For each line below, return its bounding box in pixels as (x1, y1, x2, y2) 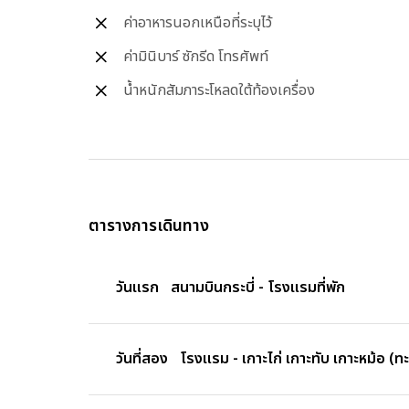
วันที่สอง (116, 348, 168, 371)
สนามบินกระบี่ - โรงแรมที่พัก (171, 277, 345, 299)
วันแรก (116, 277, 159, 299)
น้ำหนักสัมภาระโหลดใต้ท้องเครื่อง (123, 79, 315, 102)
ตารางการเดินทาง (89, 214, 209, 239)
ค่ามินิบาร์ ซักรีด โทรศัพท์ (123, 46, 268, 68)
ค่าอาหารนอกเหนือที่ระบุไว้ (123, 12, 272, 35)
